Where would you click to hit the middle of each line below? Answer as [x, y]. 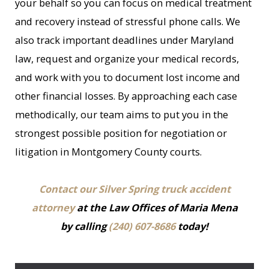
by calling [85, 226]
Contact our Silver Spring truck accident [134, 189]
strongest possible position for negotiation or [121, 133]
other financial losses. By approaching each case [126, 96]
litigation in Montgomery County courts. [109, 152]
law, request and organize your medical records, [127, 59]
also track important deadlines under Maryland [125, 40]
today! [192, 226]
